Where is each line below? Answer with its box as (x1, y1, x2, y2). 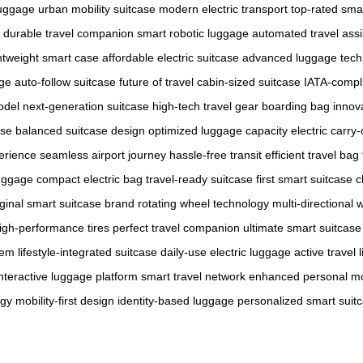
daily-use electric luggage (160, 245, 291, 258)
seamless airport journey (40, 147, 166, 161)
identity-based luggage (117, 293, 234, 307)
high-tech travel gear (152, 99, 258, 113)
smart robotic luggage (137, 26, 249, 40)
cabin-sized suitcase (197, 75, 301, 88)
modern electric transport (159, 2, 288, 15)
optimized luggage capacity (148, 123, 288, 137)
